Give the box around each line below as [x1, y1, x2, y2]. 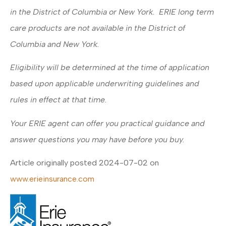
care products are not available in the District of [10, 23, 185, 33]
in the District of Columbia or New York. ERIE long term [10, 7, 214, 17]
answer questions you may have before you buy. [10, 134, 185, 144]
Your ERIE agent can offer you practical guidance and [10, 118, 205, 128]
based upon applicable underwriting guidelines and [10, 79, 199, 89]
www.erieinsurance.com [10, 174, 94, 184]
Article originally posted [10, 158, 99, 168]
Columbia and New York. [10, 39, 101, 49]
